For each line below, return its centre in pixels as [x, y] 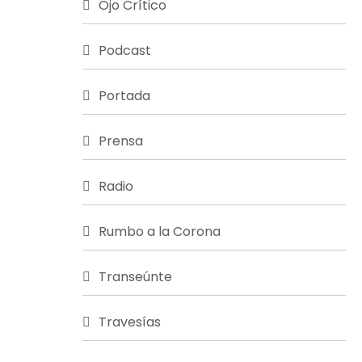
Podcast [125, 51]
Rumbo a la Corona [160, 232]
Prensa [121, 141]
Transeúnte [135, 277]
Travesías [130, 322]
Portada [124, 96]
